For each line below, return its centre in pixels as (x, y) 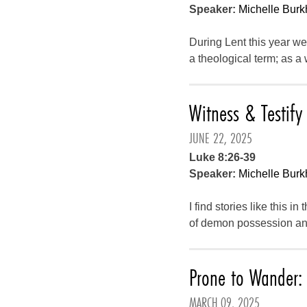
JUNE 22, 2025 (221, 138)
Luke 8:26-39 (223, 157)
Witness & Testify (246, 113)
